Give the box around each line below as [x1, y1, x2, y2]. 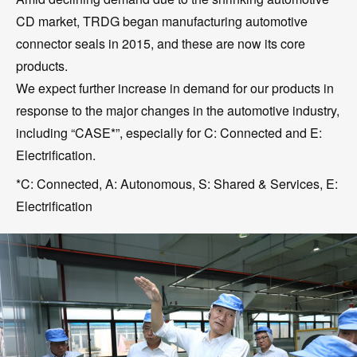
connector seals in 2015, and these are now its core [16, 34, 305, 53]
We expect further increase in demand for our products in [16, 79, 334, 98]
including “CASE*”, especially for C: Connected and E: [16, 124, 322, 143]
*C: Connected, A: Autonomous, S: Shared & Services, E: [16, 175, 338, 194]
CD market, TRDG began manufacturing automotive [16, 12, 308, 31]
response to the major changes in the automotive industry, [16, 101, 339, 120]
